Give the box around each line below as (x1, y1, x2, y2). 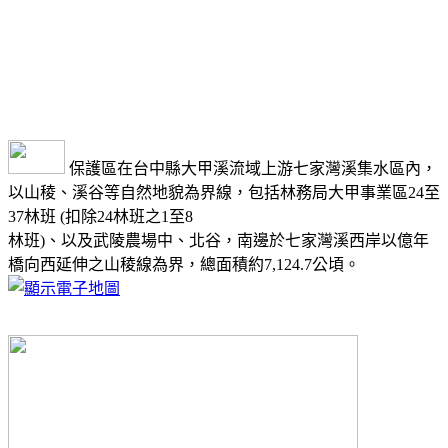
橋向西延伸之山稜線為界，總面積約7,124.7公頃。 (8, 255, 360, 273)
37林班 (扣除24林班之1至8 (8, 207, 193, 225)
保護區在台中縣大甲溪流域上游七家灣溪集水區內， (65, 159, 437, 177)
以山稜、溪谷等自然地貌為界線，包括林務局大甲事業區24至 (8, 183, 440, 201)
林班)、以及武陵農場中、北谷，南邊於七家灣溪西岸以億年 (8, 231, 429, 249)
